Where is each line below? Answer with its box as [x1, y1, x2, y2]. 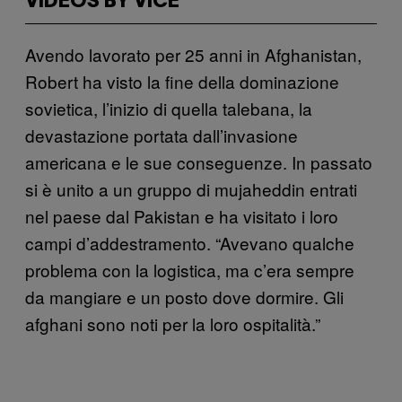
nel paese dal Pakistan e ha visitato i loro [25, 203, 338, 228]
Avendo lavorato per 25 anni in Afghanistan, [25, 41, 362, 66]
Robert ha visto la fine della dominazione [25, 68, 339, 93]
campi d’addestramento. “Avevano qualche [25, 230, 354, 255]
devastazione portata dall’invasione [25, 122, 298, 147]
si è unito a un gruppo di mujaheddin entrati [25, 176, 357, 201]
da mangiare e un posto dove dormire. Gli [25, 284, 344, 309]
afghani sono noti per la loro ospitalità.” [25, 310, 320, 336]
